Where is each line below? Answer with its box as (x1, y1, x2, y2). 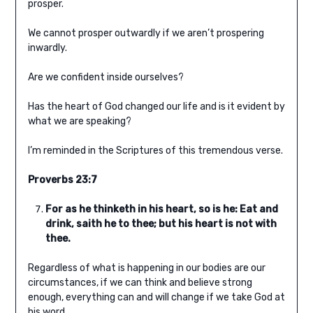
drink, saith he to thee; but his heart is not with (45, 218, 277, 231)
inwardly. (27, 42, 67, 54)
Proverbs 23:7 (27, 174, 97, 187)
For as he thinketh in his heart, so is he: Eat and (45, 203, 278, 216)
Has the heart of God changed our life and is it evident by (27, 101, 285, 113)
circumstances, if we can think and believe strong (27, 277, 252, 289)
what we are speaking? (27, 115, 131, 128)
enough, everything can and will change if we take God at (27, 291, 285, 304)
